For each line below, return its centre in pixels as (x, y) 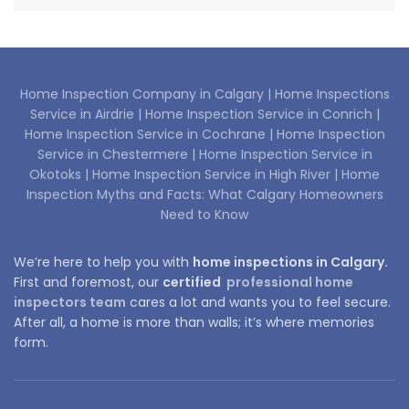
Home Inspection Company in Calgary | (147, 94)
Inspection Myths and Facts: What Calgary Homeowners (204, 194)
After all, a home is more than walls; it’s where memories (194, 322)
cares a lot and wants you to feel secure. (258, 302)
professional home (288, 282)
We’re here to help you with (103, 262)
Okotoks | (61, 174)
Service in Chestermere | (118, 154)
